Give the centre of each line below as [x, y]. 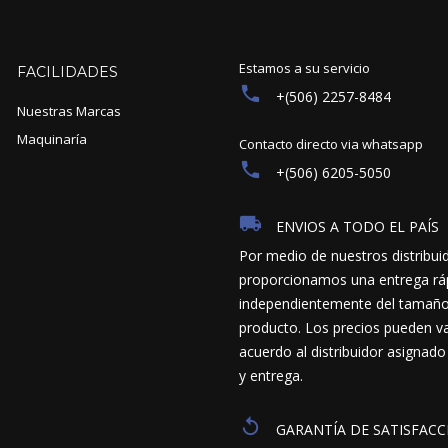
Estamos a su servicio [304, 68]
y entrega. [270, 376]
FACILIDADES [67, 72]
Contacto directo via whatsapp [330, 144]
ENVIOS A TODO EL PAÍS [357, 227]
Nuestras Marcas [68, 111]
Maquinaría [51, 139]
